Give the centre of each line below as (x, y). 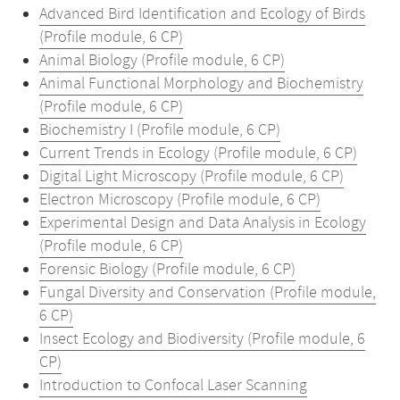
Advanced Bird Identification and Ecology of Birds (202, 14)
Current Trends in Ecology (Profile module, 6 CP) (198, 154)
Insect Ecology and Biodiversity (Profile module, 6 (202, 339)
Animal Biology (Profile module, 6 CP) (162, 61)
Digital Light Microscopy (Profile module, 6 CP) (192, 177)
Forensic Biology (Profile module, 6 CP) (167, 270)
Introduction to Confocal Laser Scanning (173, 386)
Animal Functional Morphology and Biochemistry (201, 84)
